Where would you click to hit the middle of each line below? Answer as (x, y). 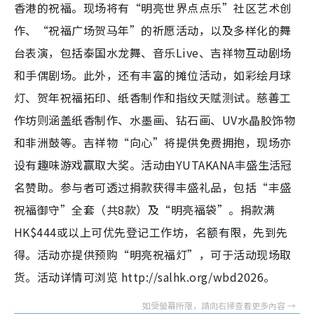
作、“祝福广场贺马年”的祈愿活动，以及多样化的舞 (153, 30)
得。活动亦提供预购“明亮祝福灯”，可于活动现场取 (153, 254)
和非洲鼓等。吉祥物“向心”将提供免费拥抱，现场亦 (153, 142)
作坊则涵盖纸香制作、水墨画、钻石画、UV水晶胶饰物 (155, 120)
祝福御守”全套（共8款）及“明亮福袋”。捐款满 (145, 210)
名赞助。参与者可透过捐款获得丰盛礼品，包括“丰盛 (153, 187)
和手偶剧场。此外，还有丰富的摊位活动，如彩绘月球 (153, 75)
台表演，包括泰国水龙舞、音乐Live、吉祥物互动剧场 (153, 53)
